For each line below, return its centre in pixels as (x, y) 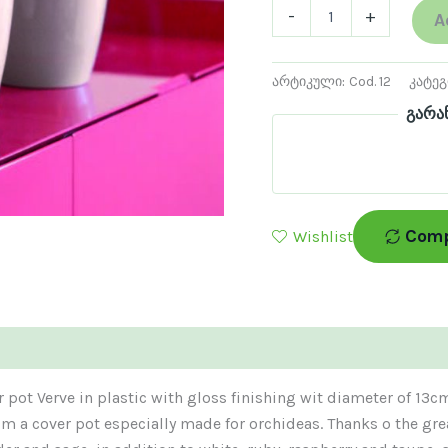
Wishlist (323, 236)
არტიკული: (310, 81)
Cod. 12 (370, 81)
